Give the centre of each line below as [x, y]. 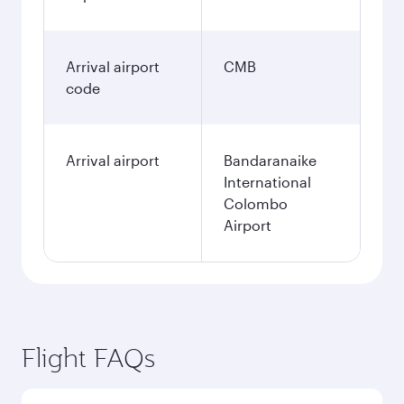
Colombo [256, 203]
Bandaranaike [270, 160]
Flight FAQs [88, 358]
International [267, 182]
